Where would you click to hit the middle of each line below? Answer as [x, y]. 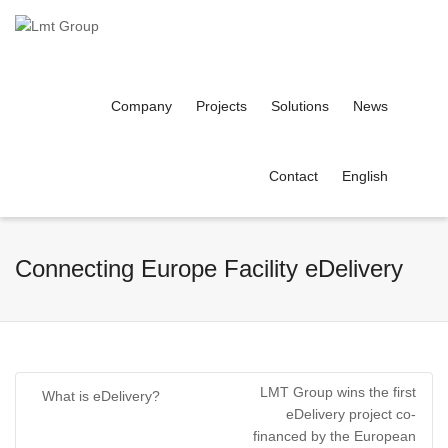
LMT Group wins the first [338, 392]
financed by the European [334, 436]
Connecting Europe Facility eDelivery [209, 268]
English [365, 176]
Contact [293, 176]
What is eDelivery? [101, 396]
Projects [221, 106]
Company [141, 106]
